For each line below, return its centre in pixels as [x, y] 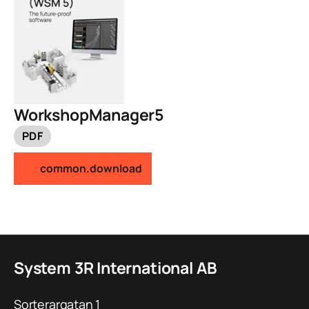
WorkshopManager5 [89, 114]
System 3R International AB [116, 267]
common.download [91, 168]
